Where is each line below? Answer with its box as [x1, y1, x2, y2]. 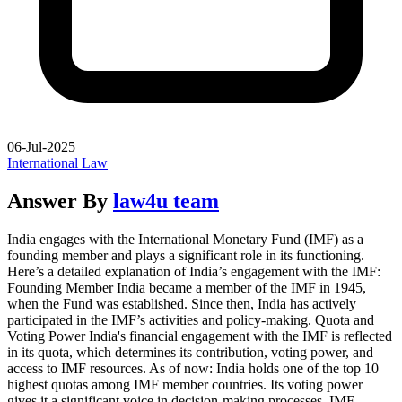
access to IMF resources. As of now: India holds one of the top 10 [7, 360, 379, 376]
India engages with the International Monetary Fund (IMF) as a [7, 231, 363, 247]
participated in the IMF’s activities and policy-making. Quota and [7, 311, 374, 328]
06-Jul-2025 [7, 138, 75, 154]
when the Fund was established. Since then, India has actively [7, 295, 356, 311]
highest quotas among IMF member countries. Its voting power [7, 376, 363, 392]
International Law [7, 154, 108, 170]
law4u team [113, 188, 219, 213]
